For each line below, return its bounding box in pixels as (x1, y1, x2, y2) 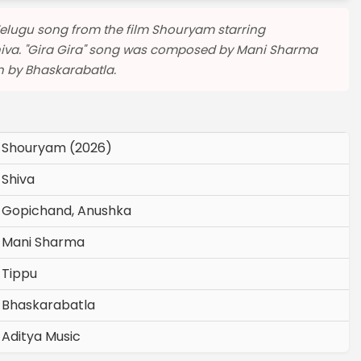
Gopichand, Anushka (2, 201, 131, 220)
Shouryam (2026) (2, 138, 112, 157)
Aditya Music (2, 326, 81, 346)
